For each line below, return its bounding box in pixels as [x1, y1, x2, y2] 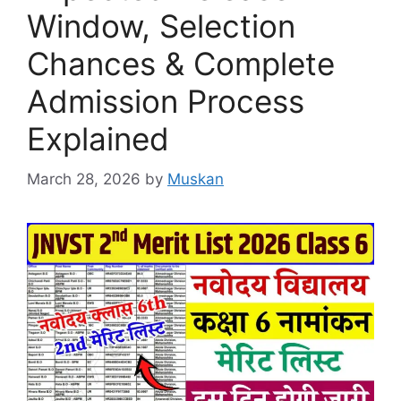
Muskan [167, 169, 224, 188]
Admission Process [27, 82, 304, 120]
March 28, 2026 [27, 169, 141, 188]
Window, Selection [27, 7, 295, 45]
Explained [27, 120, 169, 158]
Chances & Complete [27, 45, 335, 82]
